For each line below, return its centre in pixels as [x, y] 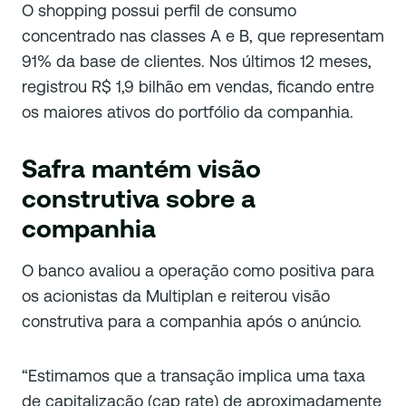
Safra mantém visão [141, 169]
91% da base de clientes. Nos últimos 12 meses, [197, 62]
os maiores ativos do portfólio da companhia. [188, 112]
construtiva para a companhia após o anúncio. [192, 322]
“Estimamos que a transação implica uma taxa [193, 376]
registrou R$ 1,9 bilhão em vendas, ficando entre [198, 87]
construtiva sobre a [139, 199]
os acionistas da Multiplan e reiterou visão [176, 296]
